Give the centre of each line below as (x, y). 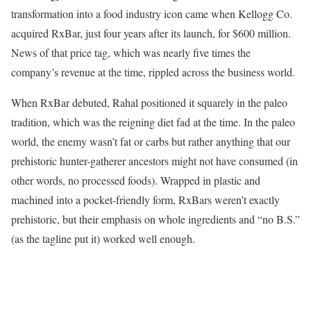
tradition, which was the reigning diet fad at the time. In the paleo (153, 121)
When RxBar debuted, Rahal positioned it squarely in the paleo (149, 102)
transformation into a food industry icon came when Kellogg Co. (152, 13)
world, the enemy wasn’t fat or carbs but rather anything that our (151, 141)
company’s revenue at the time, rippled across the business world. (153, 72)
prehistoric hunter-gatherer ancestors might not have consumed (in (154, 160)
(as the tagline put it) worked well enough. (103, 238)
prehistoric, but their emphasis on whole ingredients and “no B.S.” (155, 219)
